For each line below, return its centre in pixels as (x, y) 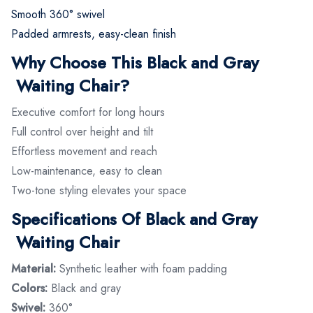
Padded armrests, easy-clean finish (94, 34)
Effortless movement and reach (84, 151)
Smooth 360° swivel (58, 14)
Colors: (29, 288)
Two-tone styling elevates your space (99, 190)
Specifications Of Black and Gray (134, 219)
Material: (34, 268)
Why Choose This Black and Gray (135, 62)
